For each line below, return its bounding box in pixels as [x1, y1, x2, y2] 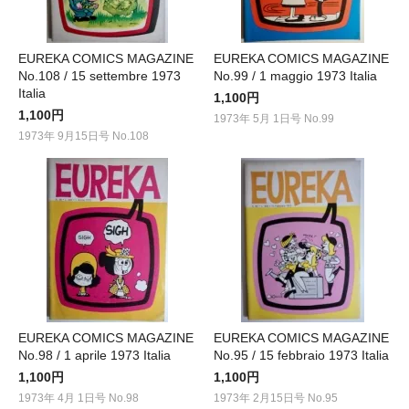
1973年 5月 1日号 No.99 [214, 111, 334, 125]
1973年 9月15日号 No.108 [18, 129, 149, 142]
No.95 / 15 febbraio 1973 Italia [214, 347, 389, 362]
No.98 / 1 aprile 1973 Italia [18, 347, 171, 362]
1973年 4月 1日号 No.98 [18, 391, 139, 404]
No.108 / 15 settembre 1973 [18, 68, 181, 83]
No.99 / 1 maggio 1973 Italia [214, 68, 377, 83]
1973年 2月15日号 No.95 [214, 391, 338, 404]
